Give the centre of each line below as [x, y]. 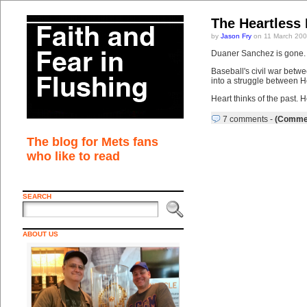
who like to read [73, 156]
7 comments [245, 119]
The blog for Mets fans [92, 142]
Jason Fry [236, 36]
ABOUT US [40, 234]
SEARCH [37, 196]
